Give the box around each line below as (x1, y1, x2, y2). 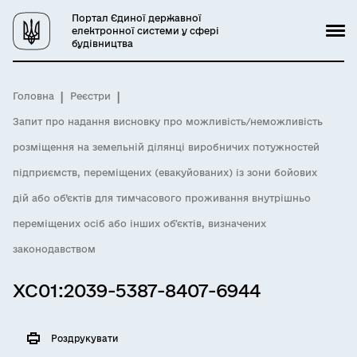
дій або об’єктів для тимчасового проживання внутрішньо (13, 193, 311, 203)
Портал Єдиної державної (72, 13, 202, 23)
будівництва (72, 38, 133, 49)
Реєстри (70, 91, 111, 101)
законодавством (13, 244, 96, 254)
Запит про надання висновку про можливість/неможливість (13, 116, 323, 127)
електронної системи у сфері (72, 25, 219, 36)
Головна (13, 91, 54, 101)
